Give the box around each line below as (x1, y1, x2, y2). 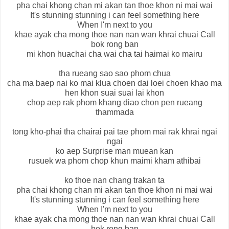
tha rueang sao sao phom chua (58, 69, 171, 78)
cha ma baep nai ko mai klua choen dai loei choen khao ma (7, 79, 222, 88)
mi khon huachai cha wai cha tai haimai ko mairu (27, 50, 202, 59)
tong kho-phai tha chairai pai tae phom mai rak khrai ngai (12, 127, 217, 136)
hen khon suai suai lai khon (65, 88, 164, 98)
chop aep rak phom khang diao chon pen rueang (27, 98, 202, 107)
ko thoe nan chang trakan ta (64, 176, 165, 185)
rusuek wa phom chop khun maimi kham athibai (28, 156, 201, 166)
